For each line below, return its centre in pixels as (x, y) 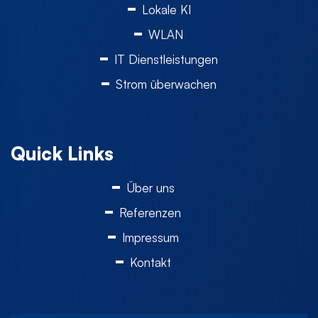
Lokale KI (166, 9)
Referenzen (150, 212)
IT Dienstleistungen (166, 59)
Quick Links (62, 153)
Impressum (150, 237)
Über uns (150, 187)
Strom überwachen (166, 84)
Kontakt (150, 262)
